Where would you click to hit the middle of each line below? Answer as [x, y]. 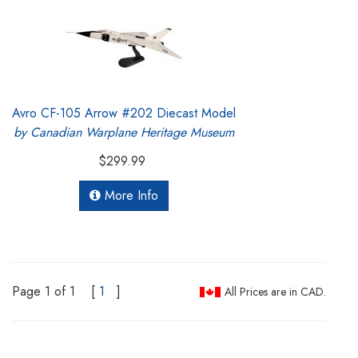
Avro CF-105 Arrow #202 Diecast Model [124, 113]
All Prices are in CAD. [275, 291]
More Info [129, 195]
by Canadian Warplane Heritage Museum [124, 132]
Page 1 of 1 [44, 291]
